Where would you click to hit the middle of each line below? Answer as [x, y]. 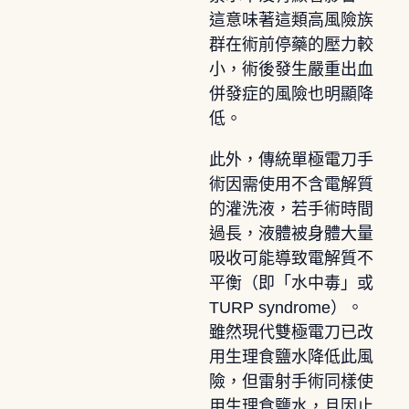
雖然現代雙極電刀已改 [291, 332]
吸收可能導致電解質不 [291, 258]
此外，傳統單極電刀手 [291, 159]
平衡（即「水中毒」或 [291, 283]
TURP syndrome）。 [286, 307]
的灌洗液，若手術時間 [291, 209]
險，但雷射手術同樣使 [291, 381]
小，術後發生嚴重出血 [291, 69]
